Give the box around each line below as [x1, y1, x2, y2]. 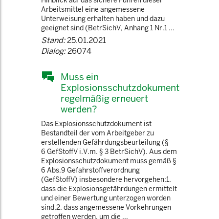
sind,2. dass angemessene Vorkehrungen [41, 203, 171, 212]
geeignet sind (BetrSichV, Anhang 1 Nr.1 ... [41, 23, 175, 32]
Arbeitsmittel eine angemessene [41, 5, 145, 14]
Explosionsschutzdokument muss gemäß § [41, 156, 176, 165]
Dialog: [41, 46, 66, 56]
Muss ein [61, 71, 99, 83]
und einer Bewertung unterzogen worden [41, 194, 171, 202]
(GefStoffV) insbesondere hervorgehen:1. [41, 175, 171, 184]
